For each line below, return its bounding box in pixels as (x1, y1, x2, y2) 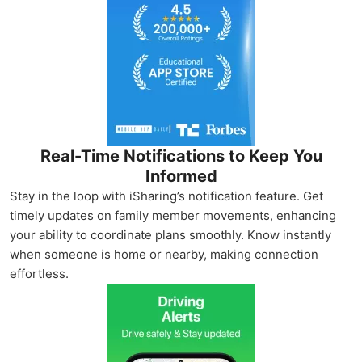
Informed (145, 166, 217, 186)
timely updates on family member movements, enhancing (10, 208, 336, 223)
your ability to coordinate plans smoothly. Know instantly (10, 227, 331, 242)
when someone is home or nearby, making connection (10, 246, 318, 262)
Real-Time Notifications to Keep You (40, 146, 322, 166)
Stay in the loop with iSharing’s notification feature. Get (10, 188, 323, 204)
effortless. (10, 266, 69, 281)
